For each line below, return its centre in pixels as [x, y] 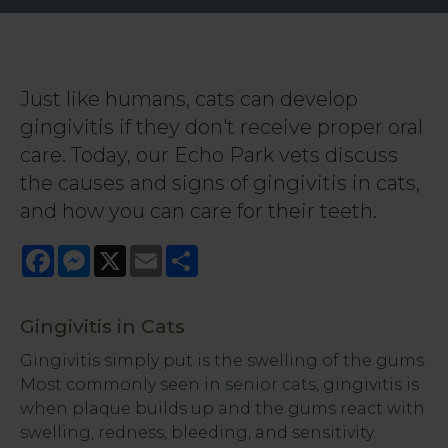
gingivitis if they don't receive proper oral [221, 127]
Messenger [136, 252]
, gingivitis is [367, 384]
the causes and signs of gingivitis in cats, [220, 183]
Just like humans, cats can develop [189, 99]
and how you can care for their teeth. [198, 211]
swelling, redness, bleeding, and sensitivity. [198, 432]
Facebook [95, 252]
